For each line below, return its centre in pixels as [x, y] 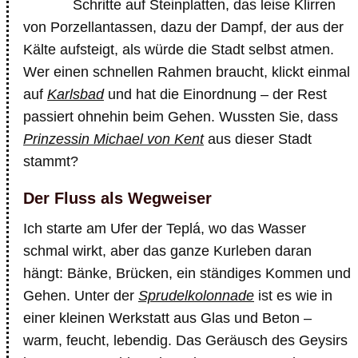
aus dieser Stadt [258, 139]
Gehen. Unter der [81, 296]
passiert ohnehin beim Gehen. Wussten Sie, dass [181, 117]
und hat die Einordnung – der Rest [215, 94]
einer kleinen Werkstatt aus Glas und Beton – [167, 318]
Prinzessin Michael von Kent [113, 139]
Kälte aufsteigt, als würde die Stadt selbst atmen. [179, 50]
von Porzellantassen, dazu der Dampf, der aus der [183, 27]
